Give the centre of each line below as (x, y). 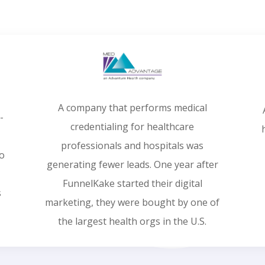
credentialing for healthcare (132, 126)
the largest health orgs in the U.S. (132, 221)
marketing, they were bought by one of (132, 202)
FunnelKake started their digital (132, 183)
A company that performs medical (132, 107)
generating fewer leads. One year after (132, 164)
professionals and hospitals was (132, 145)
